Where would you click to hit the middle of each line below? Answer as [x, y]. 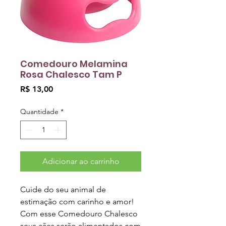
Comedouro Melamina [74, 64]
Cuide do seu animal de [63, 190]
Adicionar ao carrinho [81, 161]
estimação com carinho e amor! [77, 202]
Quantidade [39, 112]
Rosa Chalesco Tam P [71, 75]
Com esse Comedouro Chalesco [79, 214]
